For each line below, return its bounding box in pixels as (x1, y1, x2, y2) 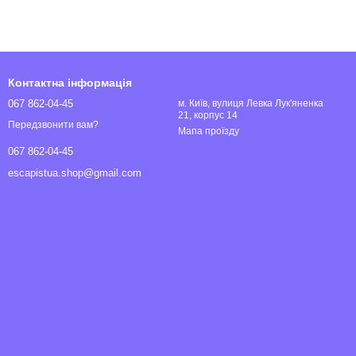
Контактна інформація (8, 76, 132, 89)
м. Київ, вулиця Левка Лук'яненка (178, 98, 323, 109)
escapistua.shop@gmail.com (8, 167, 141, 180)
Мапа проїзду (178, 126, 239, 137)
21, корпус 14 (178, 110, 238, 121)
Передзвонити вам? (8, 119, 99, 131)
